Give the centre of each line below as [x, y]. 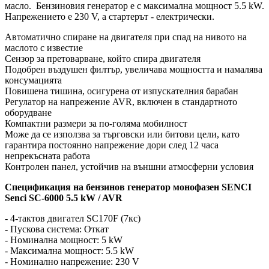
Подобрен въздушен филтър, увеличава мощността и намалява [134, 70]
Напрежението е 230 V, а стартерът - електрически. [110, 17]
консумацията [33, 80]
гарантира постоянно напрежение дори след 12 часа [112, 145]
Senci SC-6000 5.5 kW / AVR [64, 198]
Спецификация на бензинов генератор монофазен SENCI [128, 187]
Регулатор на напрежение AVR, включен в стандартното [121, 102]
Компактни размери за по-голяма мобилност [96, 124]
